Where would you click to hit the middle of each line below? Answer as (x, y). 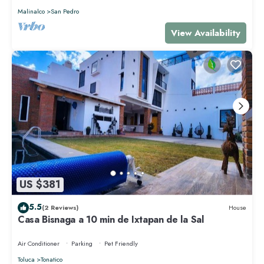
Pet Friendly (121, 243)
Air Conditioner (39, 243)
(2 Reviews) (60, 208)
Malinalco (31, 11)
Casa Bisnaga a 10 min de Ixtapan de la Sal (111, 219)
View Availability (206, 33)
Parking (82, 243)
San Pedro (65, 11)
